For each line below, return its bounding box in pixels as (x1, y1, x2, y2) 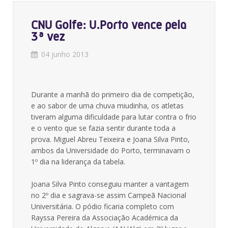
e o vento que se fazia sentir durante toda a (31, 123, 176, 133)
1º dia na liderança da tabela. (31, 157, 125, 166)
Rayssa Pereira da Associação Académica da (31, 213, 178, 222)
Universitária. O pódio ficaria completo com (31, 202, 174, 211)
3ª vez (31, 30, 65, 44)
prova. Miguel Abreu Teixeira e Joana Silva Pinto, (31, 134, 190, 144)
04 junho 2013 (41, 49, 89, 59)
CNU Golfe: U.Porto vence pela (31, 18, 186, 32)
